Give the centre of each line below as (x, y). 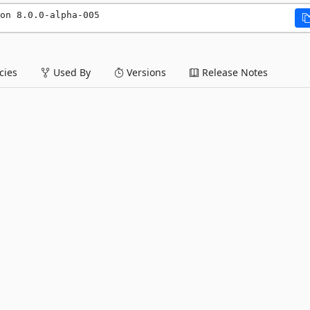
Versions (145, 72)
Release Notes (234, 72)
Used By (71, 72)
